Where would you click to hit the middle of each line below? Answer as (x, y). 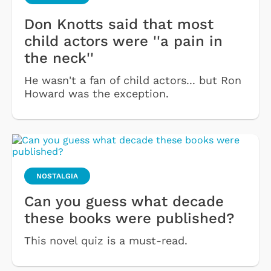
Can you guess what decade (124, 201)
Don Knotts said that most (119, 24)
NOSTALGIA (57, 176)
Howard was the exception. (96, 93)
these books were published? (129, 218)
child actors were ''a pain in (123, 41)
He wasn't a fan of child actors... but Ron (133, 80)
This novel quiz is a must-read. (106, 240)
